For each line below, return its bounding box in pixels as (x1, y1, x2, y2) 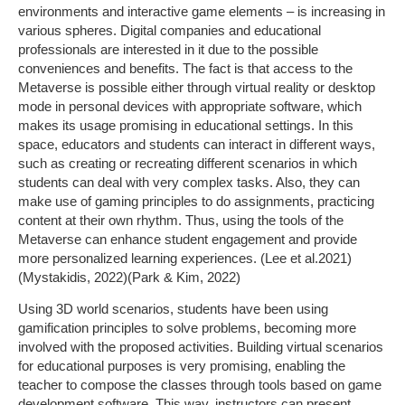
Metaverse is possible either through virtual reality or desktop (18, 79, 375, 95)
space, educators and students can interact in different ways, (18, 136, 375, 152)
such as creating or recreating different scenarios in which (18, 155, 357, 171)
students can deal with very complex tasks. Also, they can (18, 174, 360, 190)
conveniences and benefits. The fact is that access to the (18, 60, 353, 76)
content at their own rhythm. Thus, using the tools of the (18, 212, 344, 228)
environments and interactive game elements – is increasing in (18, 3, 385, 19)
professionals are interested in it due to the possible (18, 41, 318, 57)
